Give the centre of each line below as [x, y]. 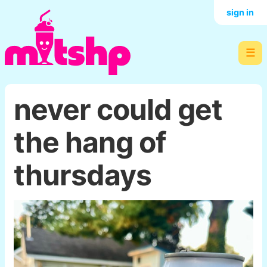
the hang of [90, 142]
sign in [240, 12]
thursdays [83, 175]
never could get [118, 109]
